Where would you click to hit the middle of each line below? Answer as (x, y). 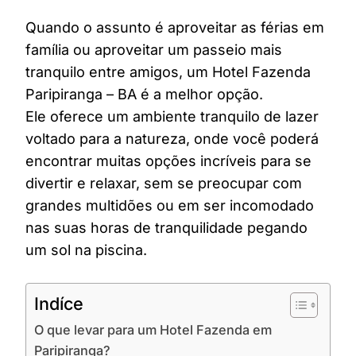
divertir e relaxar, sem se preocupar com (164, 183)
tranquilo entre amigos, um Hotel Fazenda (168, 72)
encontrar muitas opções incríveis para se (168, 161)
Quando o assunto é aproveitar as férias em (175, 27)
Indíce (59, 304)
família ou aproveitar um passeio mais (154, 50)
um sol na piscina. (86, 250)
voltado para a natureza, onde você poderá (172, 139)
